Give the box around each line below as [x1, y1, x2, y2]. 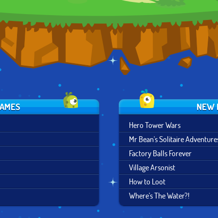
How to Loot [129, 176, 165, 186]
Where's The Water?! [129, 190, 189, 200]
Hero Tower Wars [129, 120, 181, 130]
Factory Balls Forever [129, 148, 192, 158]
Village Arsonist [129, 162, 175, 172]
